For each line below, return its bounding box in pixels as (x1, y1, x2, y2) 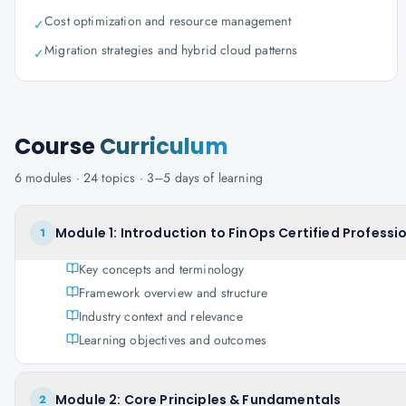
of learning (199, 169, 264, 187)
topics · (98, 169, 147, 187)
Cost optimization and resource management (44, 12, 291, 30)
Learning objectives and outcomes (79, 331, 267, 349)
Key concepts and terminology (79, 260, 245, 278)
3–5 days (146, 169, 200, 187)
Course (14, 131, 101, 161)
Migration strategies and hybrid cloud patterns (44, 41, 298, 59)
